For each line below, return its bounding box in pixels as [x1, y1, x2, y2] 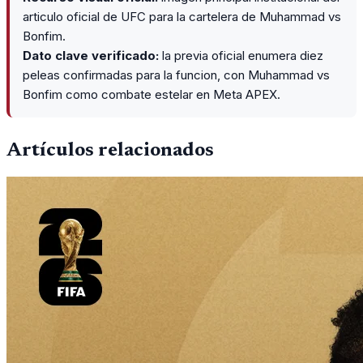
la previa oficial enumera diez [159, 48, 323, 64]
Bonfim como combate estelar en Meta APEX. [23, 87, 280, 103]
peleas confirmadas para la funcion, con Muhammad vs [23, 67, 330, 83]
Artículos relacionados [6, 141, 214, 161]
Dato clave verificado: [23, 48, 159, 64]
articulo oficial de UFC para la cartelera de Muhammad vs [23, 9, 341, 25]
